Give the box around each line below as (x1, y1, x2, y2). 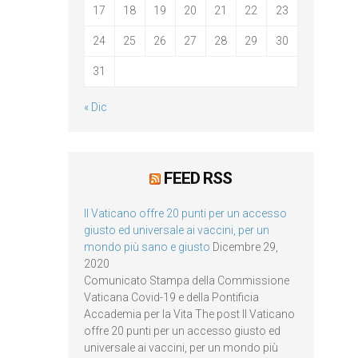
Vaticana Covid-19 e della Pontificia (83, 290, 259, 304)
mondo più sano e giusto (83, 240, 210, 253)
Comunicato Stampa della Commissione (83, 273, 289, 287)
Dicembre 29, (212, 240, 278, 253)
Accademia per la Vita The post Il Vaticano (83, 307, 295, 320)
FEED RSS (164, 168, 233, 188)
